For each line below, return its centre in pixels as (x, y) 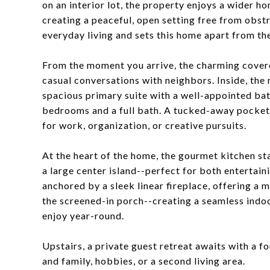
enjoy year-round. (83, 215)
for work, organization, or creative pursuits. (144, 125)
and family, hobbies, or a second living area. (144, 261)
